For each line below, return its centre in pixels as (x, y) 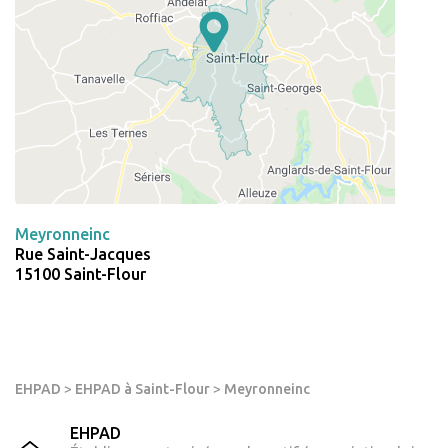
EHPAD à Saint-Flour (142, 389)
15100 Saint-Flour (80, 274)
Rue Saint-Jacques (83, 254)
